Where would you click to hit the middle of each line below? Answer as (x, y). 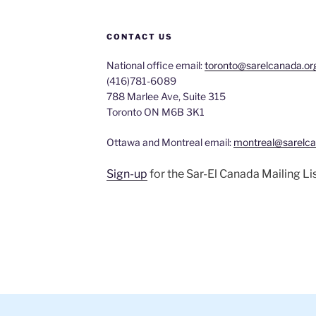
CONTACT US (139, 37)
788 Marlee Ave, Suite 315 (166, 96)
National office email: (155, 65)
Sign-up (127, 174)
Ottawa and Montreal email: (170, 142)
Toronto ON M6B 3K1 (155, 112)
